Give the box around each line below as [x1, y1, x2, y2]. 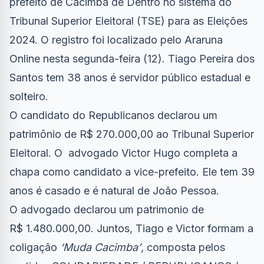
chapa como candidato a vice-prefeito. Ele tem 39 [9, 166, 255, 179]
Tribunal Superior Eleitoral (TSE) [9, 15, 165, 28]
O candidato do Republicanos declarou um [9, 109, 217, 122]
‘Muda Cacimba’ [60, 241, 141, 254]
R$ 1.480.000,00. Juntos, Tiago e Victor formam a [9, 222, 253, 235]
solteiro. [9, 90, 48, 103]
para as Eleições [165, 15, 247, 28]
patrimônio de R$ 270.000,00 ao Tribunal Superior [9, 128, 254, 141]
